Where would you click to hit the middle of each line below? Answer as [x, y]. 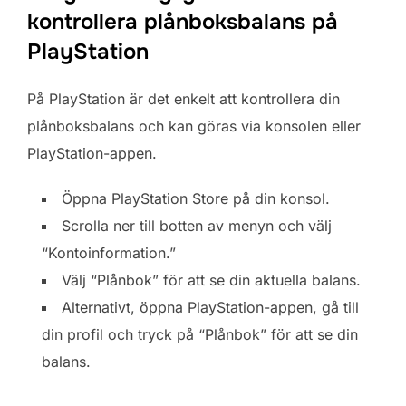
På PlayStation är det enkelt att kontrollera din [184, 98]
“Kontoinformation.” [109, 252]
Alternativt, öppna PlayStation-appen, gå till [210, 307]
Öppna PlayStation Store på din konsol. [196, 198]
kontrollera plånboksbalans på [183, 21]
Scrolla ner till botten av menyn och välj [197, 225]
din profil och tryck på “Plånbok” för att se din [200, 334]
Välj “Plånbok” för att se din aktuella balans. [211, 280]
